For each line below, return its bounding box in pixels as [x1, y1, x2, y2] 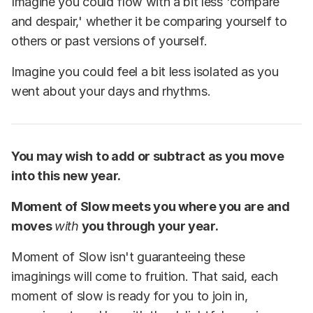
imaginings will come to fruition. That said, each [11, 269, 278, 284]
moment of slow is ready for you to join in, [11, 289, 248, 304]
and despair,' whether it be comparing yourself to [11, 14, 287, 29]
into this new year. [11, 168, 121, 184]
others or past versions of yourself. [11, 34, 208, 49]
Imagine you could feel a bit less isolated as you [11, 64, 279, 80]
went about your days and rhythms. [11, 84, 211, 99]
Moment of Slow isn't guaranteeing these [11, 249, 245, 265]
